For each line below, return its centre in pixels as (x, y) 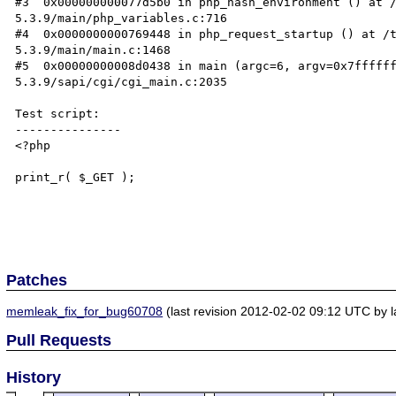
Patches (37, 280)
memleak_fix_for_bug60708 (85, 311)
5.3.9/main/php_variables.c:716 (122, 18)
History (34, 377)
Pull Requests (59, 340)
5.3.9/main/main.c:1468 (93, 50)
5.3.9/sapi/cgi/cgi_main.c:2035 (122, 82)
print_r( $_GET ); (76, 177)
